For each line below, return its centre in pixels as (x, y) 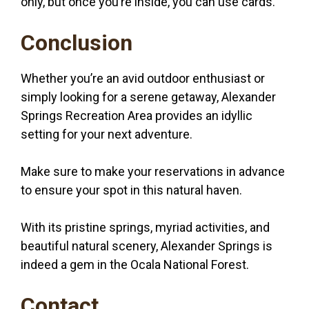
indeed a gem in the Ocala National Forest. (135, 265)
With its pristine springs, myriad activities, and (145, 228)
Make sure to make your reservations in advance (153, 172)
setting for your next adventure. (107, 134)
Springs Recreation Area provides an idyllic (137, 116)
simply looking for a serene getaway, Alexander (148, 97)
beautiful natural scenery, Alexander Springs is (147, 246)
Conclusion (77, 43)
